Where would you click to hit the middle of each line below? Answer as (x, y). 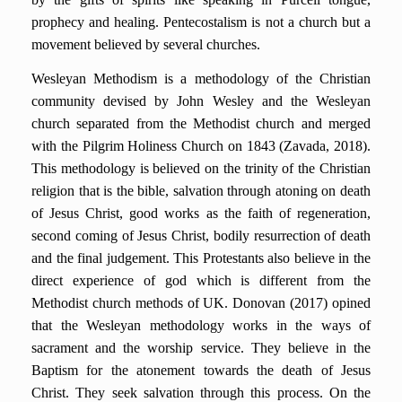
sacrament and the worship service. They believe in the (201, 348)
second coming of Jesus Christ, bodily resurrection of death (201, 236)
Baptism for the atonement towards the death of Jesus (201, 370)
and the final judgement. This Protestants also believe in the (201, 258)
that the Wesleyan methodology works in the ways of (201, 325)
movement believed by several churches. (146, 44)
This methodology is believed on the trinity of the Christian (201, 168)
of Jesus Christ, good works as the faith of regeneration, (201, 213)
